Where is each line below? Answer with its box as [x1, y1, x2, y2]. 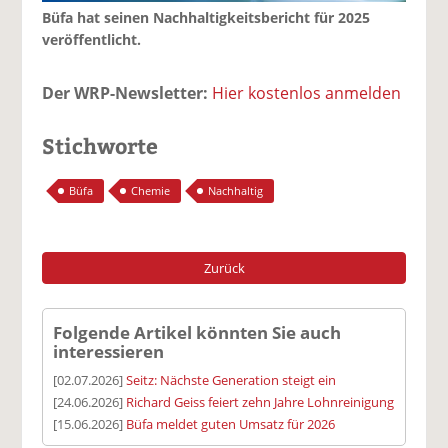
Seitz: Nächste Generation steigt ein [126, 370, 337, 389]
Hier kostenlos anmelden [212, 81, 402, 104]
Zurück [203, 258, 245, 277]
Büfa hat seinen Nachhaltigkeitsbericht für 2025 [42, 7, 371, 27]
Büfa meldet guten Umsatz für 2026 [126, 414, 336, 433]
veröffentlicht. [42, 29, 142, 49]
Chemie [131, 182, 171, 198]
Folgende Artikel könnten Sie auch [53, 320, 342, 344]
